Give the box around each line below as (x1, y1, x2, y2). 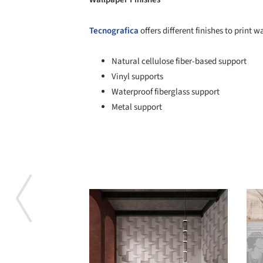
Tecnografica (89, 24, 139, 37)
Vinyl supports (112, 70, 163, 83)
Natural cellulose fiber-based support (112, 55, 247, 68)
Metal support (112, 100, 162, 113)
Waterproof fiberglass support (112, 85, 220, 98)
